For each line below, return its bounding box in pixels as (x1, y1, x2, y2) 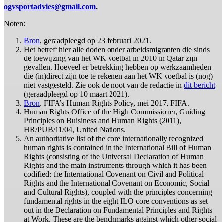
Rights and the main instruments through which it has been (24, 161, 207, 169)
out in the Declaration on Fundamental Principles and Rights (24, 205, 212, 214)
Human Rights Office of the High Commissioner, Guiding (24, 107, 205, 116)
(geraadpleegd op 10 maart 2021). (24, 89, 129, 98)
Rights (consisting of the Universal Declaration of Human (24, 152, 204, 161)
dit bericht (184, 80, 215, 89)
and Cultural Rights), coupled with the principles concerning (24, 187, 212, 196)
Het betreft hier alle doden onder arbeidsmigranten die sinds (24, 45, 210, 54)
